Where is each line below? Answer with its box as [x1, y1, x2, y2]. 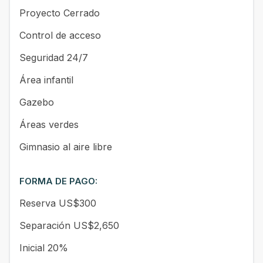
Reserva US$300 [19, 197, 96, 209]
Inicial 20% [19, 241, 68, 254]
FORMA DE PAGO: [19, 175, 97, 187]
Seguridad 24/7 [19, 51, 88, 63]
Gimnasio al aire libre [19, 140, 112, 153]
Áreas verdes [19, 118, 79, 130]
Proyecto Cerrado [19, 6, 100, 19]
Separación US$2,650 [19, 219, 119, 231]
